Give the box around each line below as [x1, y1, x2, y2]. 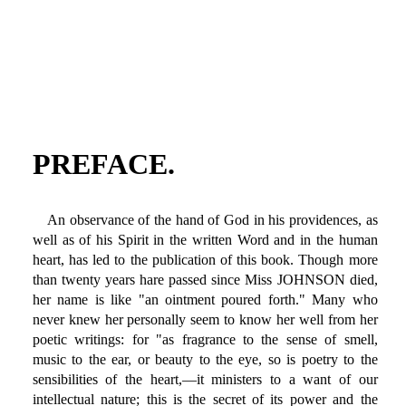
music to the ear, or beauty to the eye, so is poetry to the [32, 352, 378, 368]
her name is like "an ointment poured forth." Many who [32, 292, 378, 308]
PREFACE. [32, 148, 175, 181]
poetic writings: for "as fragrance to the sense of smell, [32, 332, 378, 348]
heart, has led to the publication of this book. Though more [32, 252, 378, 268]
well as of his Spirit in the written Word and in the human [32, 232, 378, 248]
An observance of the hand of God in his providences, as [46, 212, 378, 228]
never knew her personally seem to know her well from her [32, 312, 378, 328]
